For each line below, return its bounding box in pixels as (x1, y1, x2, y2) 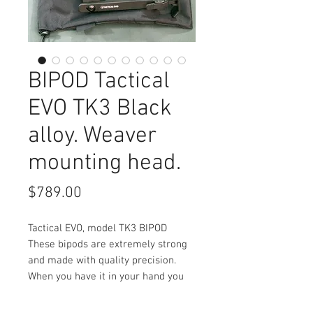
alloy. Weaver (28, 122, 156, 150)
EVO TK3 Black (28, 95, 172, 123)
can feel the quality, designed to (28, 286, 173, 299)
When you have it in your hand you (28, 270, 184, 283)
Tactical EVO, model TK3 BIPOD (28, 222, 167, 235)
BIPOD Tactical (28, 68, 170, 96)
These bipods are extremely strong (28, 238, 187, 251)
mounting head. (28, 150, 181, 177)
